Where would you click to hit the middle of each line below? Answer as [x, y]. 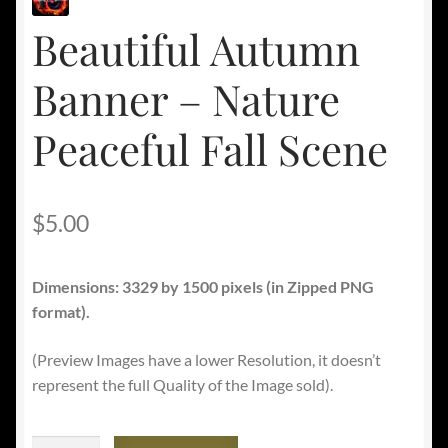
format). [61, 312]
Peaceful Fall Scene [210, 149]
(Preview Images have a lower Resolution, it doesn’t [206, 359]
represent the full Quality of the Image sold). [182, 384]
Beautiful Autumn [196, 49]
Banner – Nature [186, 99]
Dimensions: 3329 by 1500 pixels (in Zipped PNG [203, 287]
